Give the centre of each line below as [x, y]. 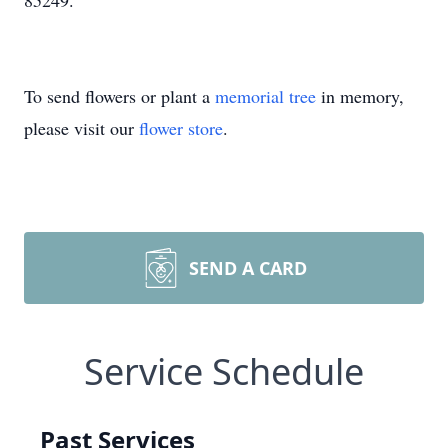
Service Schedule [224, 371]
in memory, [360, 96]
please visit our [81, 128]
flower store [181, 128]
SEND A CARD [248, 268]
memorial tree [265, 96]
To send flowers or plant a [119, 96]
